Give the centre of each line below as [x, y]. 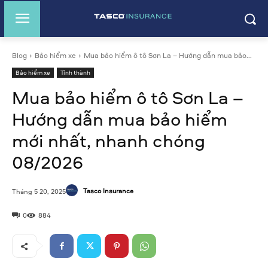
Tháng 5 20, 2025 [39, 191]
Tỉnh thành [75, 72]
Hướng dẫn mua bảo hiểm [120, 119]
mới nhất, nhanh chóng [109, 140]
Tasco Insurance [108, 190]
